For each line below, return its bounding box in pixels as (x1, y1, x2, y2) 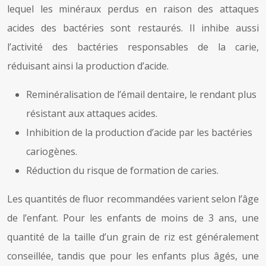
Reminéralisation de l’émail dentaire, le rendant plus (26, 87, 256, 101)
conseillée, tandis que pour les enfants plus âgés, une (7, 249, 259, 262)
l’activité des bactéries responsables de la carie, (7, 40, 259, 53)
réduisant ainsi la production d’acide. (7, 59, 169, 72)
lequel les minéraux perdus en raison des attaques (7, 2, 259, 15)
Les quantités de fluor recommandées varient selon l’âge (7, 192, 259, 205)
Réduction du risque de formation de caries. (26, 163, 218, 177)
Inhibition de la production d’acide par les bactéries (26, 125, 252, 139)
